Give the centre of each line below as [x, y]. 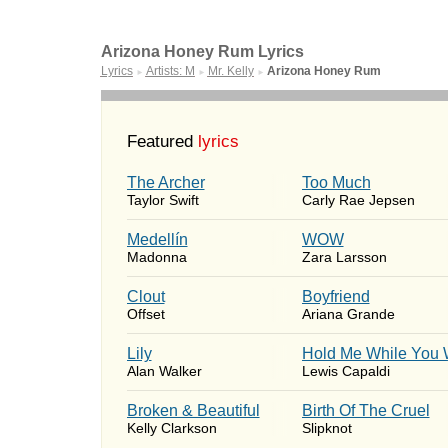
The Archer [165, 182]
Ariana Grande [348, 314]
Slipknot [326, 428]
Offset [145, 314]
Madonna [156, 257]
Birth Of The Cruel [365, 410]
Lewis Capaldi [345, 371]
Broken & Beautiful [193, 410]
